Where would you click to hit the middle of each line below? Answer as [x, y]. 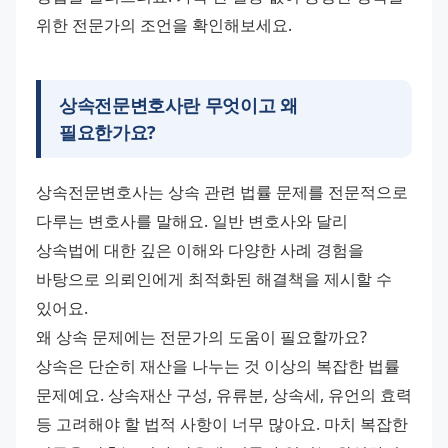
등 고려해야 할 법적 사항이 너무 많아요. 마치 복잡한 [222, 424]
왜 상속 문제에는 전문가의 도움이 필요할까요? [201, 337]
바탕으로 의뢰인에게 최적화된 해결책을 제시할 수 [214, 279]
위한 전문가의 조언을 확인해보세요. [164, 25]
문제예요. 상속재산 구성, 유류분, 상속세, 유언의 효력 [224, 395]
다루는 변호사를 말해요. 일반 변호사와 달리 [192, 221]
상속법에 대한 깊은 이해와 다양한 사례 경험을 [200, 250]
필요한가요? [107, 132]
